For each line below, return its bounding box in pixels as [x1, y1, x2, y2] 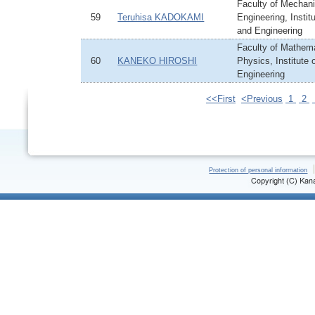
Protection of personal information [209, 167, 308, 174]
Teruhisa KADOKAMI [117, 12, 205, 22]
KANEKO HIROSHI [117, 56, 198, 66]
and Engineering [237, 25, 303, 36]
